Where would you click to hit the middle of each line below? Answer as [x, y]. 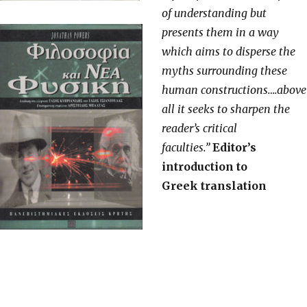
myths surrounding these [224, 71]
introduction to [205, 167]
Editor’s [234, 148]
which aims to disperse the [229, 52]
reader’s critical [199, 128]
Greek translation [214, 186]
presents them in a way [220, 33]
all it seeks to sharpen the [226, 109]
